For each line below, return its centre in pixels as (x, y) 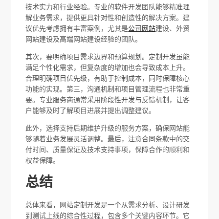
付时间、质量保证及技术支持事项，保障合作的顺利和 (108, 149)
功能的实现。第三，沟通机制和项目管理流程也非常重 (108, 89)
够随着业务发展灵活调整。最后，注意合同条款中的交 (108, 139)
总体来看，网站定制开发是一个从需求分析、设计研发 (108, 205)
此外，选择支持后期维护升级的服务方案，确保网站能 (108, 128)
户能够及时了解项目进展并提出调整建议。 (91, 110)
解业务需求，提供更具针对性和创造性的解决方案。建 (108, 17)
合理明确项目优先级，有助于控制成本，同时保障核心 (108, 78)
